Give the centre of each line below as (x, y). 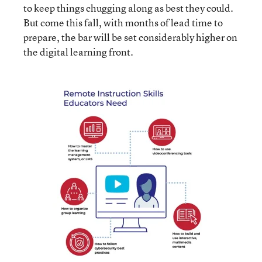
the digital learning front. (79, 51)
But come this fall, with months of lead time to (123, 22)
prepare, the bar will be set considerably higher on (130, 37)
